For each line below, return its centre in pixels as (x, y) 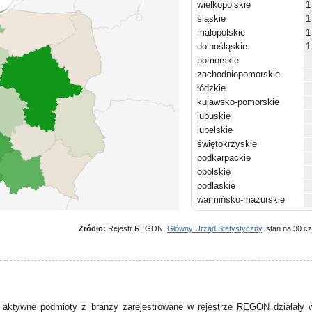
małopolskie (221, 32)
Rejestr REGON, (136, 228)
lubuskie (214, 116)
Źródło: (92, 228)
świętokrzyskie (227, 144)
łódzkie (211, 88)
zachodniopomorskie (239, 74)
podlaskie (216, 186)
